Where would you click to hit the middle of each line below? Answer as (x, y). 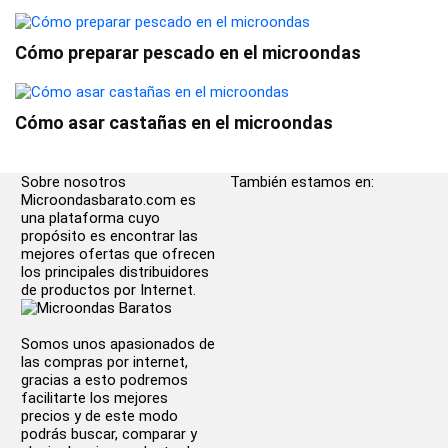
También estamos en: (302, 182)
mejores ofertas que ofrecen (118, 254)
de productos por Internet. (109, 290)
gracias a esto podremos (105, 380)
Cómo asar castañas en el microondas (174, 123)
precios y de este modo (100, 416)
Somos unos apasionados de (118, 344)
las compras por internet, (105, 362)
